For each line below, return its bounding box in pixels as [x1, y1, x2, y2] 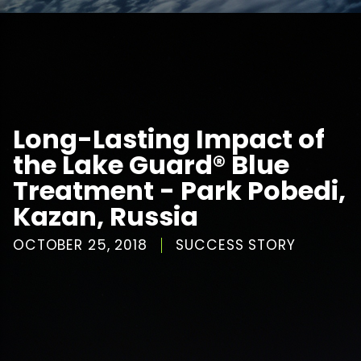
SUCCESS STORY [176, 234, 296, 255]
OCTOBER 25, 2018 [13, 234, 147, 255]
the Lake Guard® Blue [13, 146, 289, 183]
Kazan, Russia [13, 197, 198, 234]
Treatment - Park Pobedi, [13, 172, 346, 209]
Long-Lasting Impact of [13, 120, 325, 157]
